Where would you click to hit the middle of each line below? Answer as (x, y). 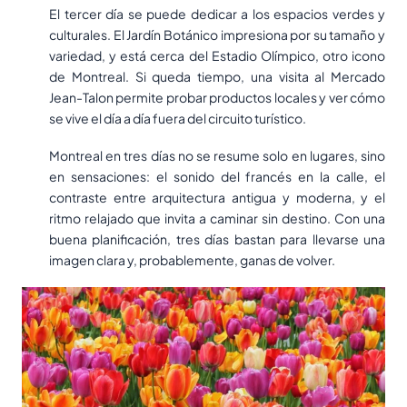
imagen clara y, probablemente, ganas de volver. (192, 260)
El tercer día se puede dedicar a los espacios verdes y (217, 14)
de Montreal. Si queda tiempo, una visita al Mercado (217, 77)
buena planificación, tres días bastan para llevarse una (217, 239)
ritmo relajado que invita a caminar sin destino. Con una (217, 218)
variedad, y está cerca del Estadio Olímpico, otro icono (217, 56)
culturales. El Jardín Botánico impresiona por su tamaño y (217, 35)
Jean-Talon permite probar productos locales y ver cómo (217, 98)
